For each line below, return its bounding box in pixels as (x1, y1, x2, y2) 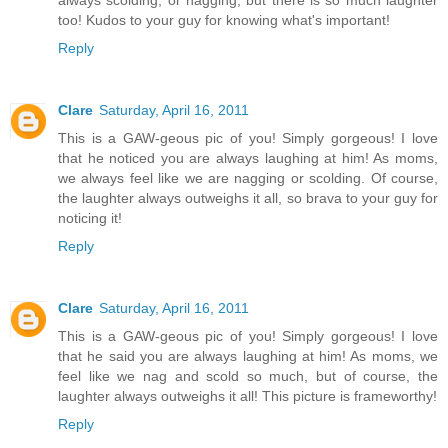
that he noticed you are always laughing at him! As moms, (58, 150, 438, 167)
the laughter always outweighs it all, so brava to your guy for (58, 190, 438, 207)
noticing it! (58, 210, 122, 227)
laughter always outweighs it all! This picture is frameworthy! (58, 388, 437, 405)
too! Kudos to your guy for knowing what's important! (58, 12, 390, 29)
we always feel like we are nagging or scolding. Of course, (58, 170, 438, 187)
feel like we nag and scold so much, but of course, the (58, 368, 438, 385)
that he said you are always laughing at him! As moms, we (58, 348, 438, 365)
